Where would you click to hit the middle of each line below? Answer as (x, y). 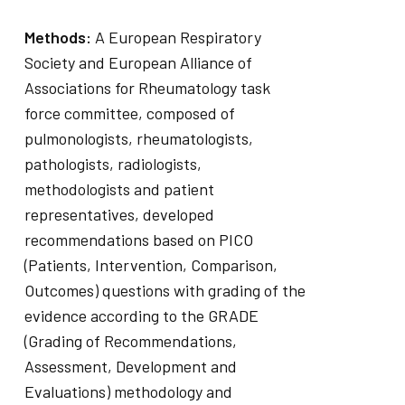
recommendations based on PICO (138, 240)
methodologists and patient (119, 189)
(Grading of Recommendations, (130, 341)
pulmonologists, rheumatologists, (138, 138)
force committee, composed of (129, 113)
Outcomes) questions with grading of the (165, 290)
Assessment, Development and (130, 366)
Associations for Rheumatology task (147, 88)
